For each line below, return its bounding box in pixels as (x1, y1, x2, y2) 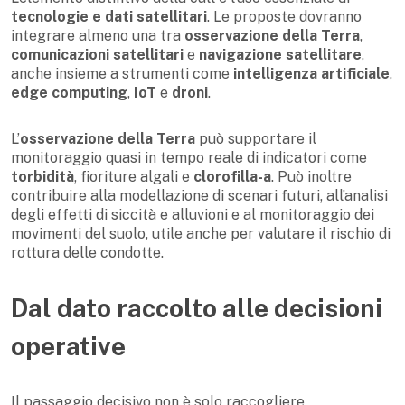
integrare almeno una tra (11, 27, 184, 45)
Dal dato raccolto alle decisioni (11, 293, 382, 324)
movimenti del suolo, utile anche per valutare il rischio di (11, 225, 391, 243)
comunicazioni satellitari (11, 46, 184, 64)
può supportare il (195, 130, 316, 148)
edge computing (11, 84, 127, 102)
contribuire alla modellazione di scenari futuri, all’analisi (11, 187, 388, 205)
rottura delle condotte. (11, 244, 164, 262)
